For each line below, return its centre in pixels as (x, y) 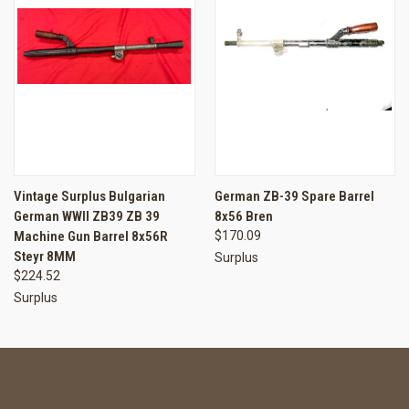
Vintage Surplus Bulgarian (89, 196)
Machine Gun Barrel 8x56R (91, 236)
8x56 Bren (243, 216)
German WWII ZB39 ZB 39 (87, 216)
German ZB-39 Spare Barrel (294, 196)
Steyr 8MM (45, 256)
